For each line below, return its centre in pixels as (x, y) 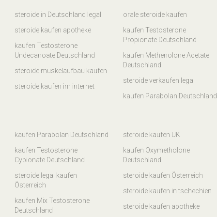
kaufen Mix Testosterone (52, 201)
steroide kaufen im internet (54, 86)
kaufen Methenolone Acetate (166, 55)
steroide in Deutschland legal (58, 15)
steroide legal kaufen (46, 176)
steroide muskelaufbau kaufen (61, 71)
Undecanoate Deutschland (55, 55)
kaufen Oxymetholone (156, 150)
